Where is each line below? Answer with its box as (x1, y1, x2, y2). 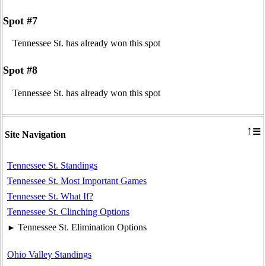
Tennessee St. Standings (7, 160, 97, 170)
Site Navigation (5, 129, 66, 140)
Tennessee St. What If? (7, 191, 93, 201)
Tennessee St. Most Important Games (7, 175, 147, 186)
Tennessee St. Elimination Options (18, 221, 147, 232)
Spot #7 (3, 14, 37, 27)
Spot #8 (3, 64, 37, 77)
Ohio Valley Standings (7, 249, 91, 259)
